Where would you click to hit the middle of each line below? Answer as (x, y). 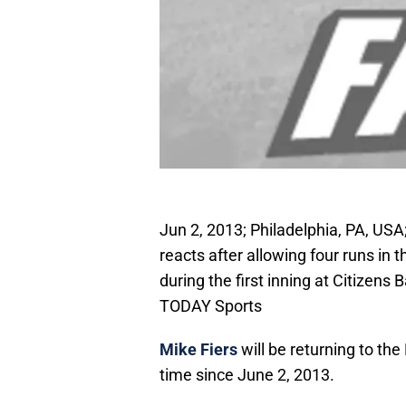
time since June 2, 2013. (247, 375)
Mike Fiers (198, 350)
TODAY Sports (211, 306)
